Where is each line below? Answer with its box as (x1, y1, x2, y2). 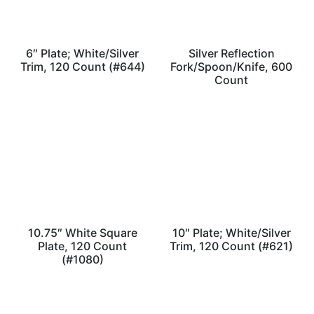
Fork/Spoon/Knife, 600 (170, 60, 293, 74)
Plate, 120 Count (38, 239, 128, 254)
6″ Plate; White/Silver (26, 46, 139, 61)
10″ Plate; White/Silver (172, 226, 291, 240)
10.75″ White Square (27, 226, 137, 240)
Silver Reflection (188, 46, 275, 61)
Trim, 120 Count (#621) (170, 239, 294, 254)
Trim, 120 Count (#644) (20, 60, 145, 74)
